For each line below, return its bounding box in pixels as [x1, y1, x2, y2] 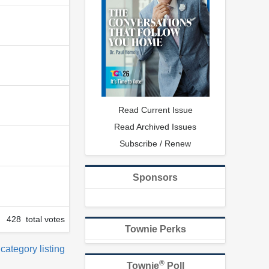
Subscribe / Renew [119, 139, 191, 149]
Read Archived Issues [114, 122, 196, 132]
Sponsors [133, 172, 178, 183]
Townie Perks [124, 224, 186, 235]
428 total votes [7, 214, 65, 224]
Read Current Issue [118, 105, 193, 115]
